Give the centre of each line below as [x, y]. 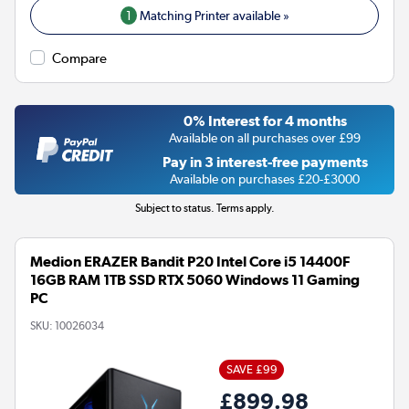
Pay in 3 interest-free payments [265, 163]
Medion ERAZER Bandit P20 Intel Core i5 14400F [190, 262]
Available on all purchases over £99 [265, 138]
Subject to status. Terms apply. [204, 209]
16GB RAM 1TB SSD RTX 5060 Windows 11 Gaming [195, 280]
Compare [79, 59]
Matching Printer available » [213, 16]
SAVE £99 [252, 370]
